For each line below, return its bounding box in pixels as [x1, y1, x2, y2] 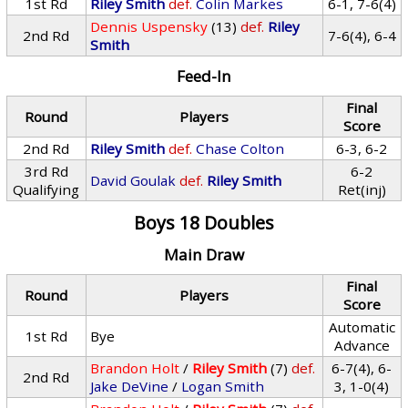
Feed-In [176, 66, 231, 87]
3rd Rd [24, 162, 68, 180]
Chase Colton [196, 139, 285, 158]
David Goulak [90, 171, 177, 189]
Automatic [328, 318, 395, 336]
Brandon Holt [90, 359, 180, 377]
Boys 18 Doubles [133, 210, 274, 235]
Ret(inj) [337, 180, 386, 199]
